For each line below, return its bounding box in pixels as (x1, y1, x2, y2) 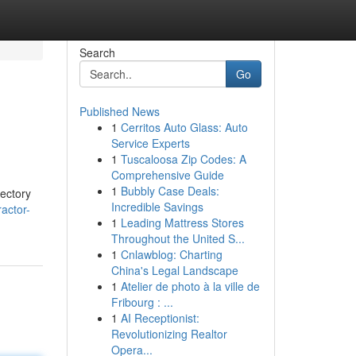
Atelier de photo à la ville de (120, 278, 260, 294)
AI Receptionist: (120, 310, 199, 326)
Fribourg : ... (110, 294, 173, 310)
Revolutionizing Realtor (110, 326, 227, 342)
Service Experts (110, 135, 190, 151)
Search (79, 44, 115, 60)
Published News (79, 103, 160, 119)
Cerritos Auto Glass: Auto (120, 119, 248, 135)
